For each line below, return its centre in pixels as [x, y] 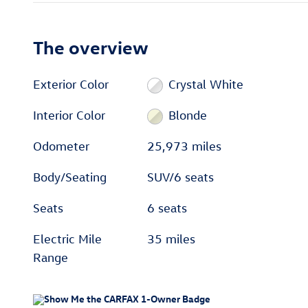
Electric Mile [67, 239]
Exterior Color [71, 84]
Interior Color [69, 115]
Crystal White [206, 84]
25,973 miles [185, 146]
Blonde [187, 115]
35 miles [172, 239]
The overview [91, 46]
